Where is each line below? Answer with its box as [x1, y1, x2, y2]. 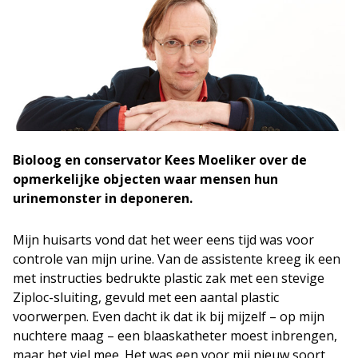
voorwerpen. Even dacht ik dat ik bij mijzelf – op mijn [13, 308, 324, 325]
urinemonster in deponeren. [13, 189, 196, 207]
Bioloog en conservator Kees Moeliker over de [13, 151, 307, 169]
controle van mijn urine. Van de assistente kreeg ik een [13, 250, 340, 268]
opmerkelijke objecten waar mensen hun [13, 170, 278, 188]
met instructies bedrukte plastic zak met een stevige [13, 269, 324, 287]
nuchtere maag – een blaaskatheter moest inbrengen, [13, 327, 337, 344]
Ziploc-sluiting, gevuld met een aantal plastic [13, 288, 279, 306]
